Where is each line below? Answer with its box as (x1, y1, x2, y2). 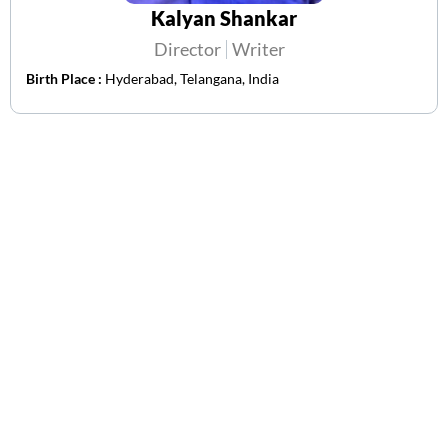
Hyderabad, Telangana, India (105, 70, 279, 88)
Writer (231, 38, 285, 61)
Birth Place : (26, 70, 105, 88)
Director (153, 38, 221, 61)
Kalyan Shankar (151, 6, 297, 31)
